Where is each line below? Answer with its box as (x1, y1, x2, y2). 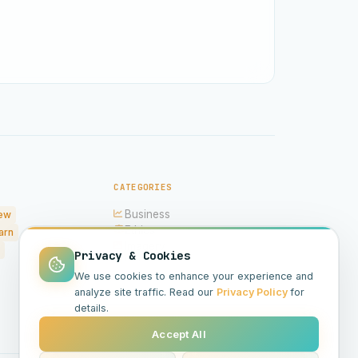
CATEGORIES (113, 181, 173, 193)
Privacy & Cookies (74, 248, 191, 264)
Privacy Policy (217, 285, 290, 298)
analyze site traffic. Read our (74, 285, 217, 298)
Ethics (125, 223, 156, 237)
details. (74, 301, 109, 314)
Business (125, 207, 171, 221)
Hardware (125, 255, 175, 268)
